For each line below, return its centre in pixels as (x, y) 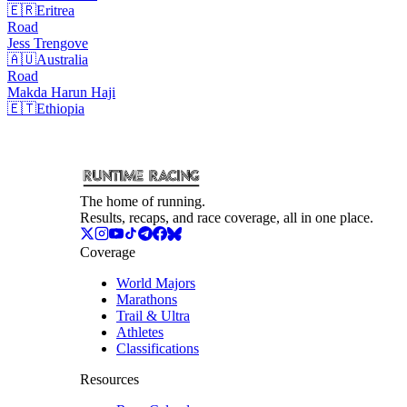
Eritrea (55, 11)
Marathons (147, 300)
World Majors (156, 283)
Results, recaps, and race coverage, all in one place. (227, 218)
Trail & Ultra (153, 316)
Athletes (140, 333)
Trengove (61, 44)
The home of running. (143, 202)
